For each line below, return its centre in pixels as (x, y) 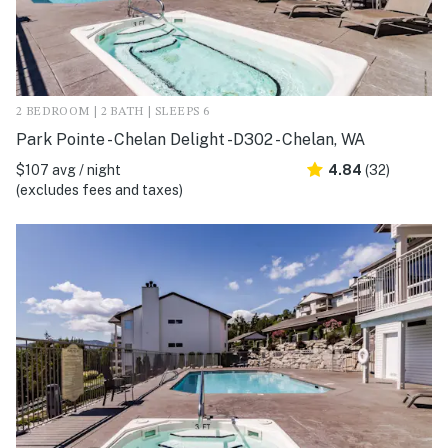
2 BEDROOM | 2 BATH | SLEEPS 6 (113, 111)
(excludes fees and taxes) (99, 189)
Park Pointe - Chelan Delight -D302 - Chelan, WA (190, 139)
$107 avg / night (68, 169)
